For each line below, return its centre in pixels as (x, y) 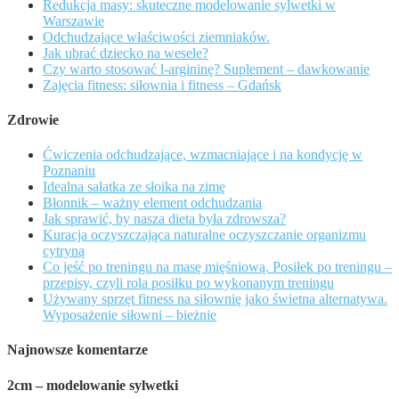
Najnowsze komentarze (77, 350)
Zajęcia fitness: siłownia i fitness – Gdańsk (162, 85)
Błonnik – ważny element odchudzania (152, 203)
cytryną (64, 251)
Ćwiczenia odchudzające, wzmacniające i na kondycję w (203, 155)
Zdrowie (33, 119)
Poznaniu (69, 171)
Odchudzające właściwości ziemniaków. (156, 37)
